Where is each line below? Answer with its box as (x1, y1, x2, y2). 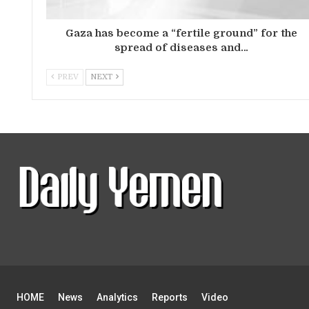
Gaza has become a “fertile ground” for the (65, 26, 297, 39)
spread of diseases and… (114, 41, 248, 54)
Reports (152, 291, 188, 303)
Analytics (97, 291, 138, 303)
